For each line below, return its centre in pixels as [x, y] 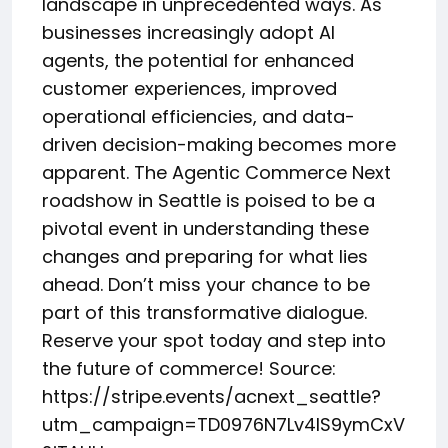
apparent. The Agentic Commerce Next [216, 172]
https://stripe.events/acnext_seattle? [211, 396]
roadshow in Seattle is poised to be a [208, 200]
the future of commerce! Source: [189, 368]
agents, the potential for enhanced [198, 60]
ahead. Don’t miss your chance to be [206, 284]
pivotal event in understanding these [205, 228]
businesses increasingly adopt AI [188, 32]
